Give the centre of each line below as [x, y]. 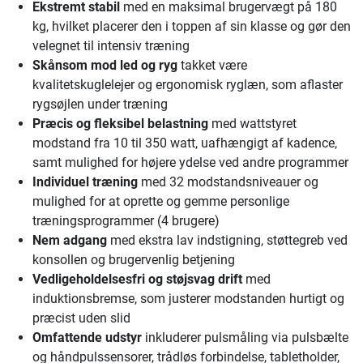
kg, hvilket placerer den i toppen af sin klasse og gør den [192, 27]
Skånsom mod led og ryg [105, 66]
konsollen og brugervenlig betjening [134, 260]
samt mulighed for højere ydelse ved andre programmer [190, 163]
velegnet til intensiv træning [111, 46]
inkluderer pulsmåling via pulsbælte [245, 338]
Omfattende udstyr [87, 338]
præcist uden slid [81, 318]
